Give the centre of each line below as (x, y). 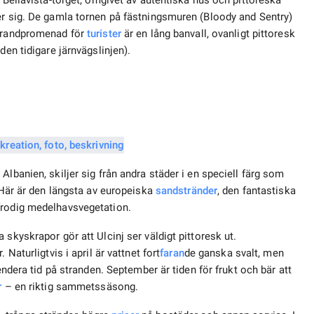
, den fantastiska (257, 191)
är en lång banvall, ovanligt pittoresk (208, 34)
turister (104, 34)
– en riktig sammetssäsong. (70, 287)
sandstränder (186, 191)
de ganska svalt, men (234, 253)
